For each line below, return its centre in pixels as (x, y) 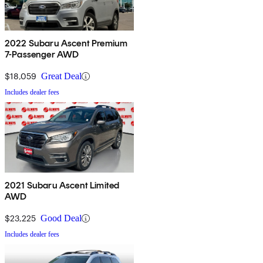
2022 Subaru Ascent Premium (66, 43)
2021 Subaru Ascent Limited (62, 186)
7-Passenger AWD (42, 55)
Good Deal (61, 218)
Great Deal (61, 76)
